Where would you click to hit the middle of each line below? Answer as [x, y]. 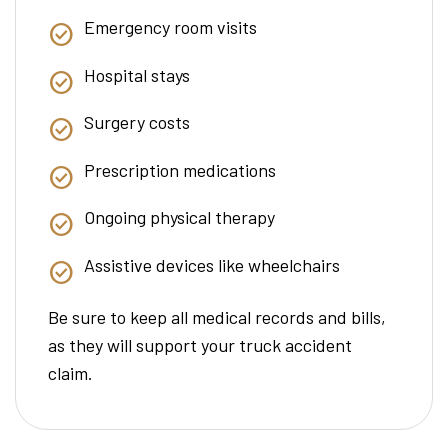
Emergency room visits [170, 27]
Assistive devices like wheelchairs [212, 264]
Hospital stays [137, 74]
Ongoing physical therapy [179, 217]
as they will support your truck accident [200, 344]
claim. [70, 372]
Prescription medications [180, 169]
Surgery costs [137, 122]
